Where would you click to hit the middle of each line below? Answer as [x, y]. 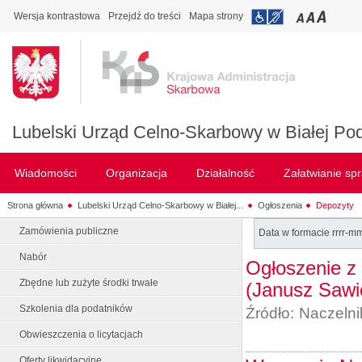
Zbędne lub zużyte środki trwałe [89, 283]
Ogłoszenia [280, 205]
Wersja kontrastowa [57, 16]
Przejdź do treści [145, 16]
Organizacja [137, 173]
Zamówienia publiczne [69, 231]
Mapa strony [216, 16]
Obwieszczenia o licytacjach [81, 335]
